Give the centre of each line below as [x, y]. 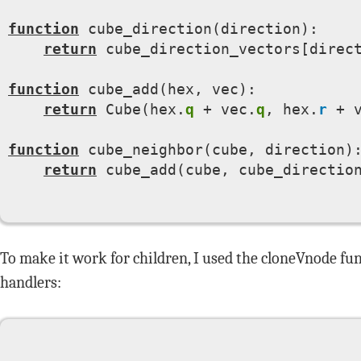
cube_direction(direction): [199, 29]
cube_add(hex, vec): [168, 89]
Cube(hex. [141, 109]
